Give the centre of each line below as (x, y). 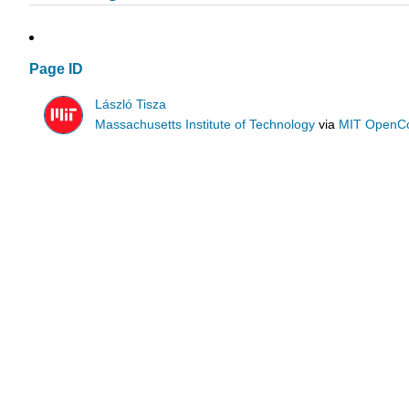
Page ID (56, 69)
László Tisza (131, 104)
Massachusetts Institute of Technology (205, 124)
